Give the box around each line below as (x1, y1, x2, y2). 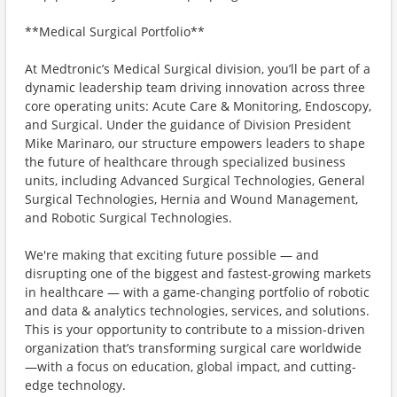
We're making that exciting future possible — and (25, 246, 319, 263)
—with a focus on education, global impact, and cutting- (25, 358, 356, 375)
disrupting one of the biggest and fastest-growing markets (25, 265, 371, 282)
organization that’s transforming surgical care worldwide (25, 339, 362, 356)
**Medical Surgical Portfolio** (25, 23, 205, 40)
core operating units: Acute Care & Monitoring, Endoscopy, (25, 97, 371, 114)
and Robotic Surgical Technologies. (25, 209, 232, 226)
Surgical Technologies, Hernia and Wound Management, (25, 191, 358, 207)
